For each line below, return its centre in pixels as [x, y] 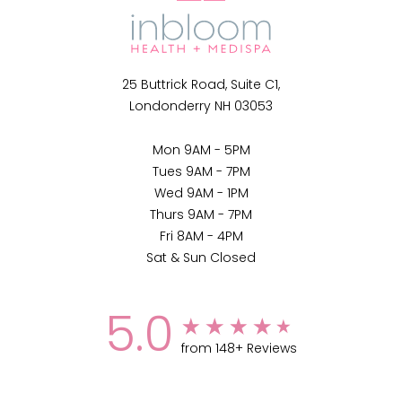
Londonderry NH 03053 [201, 108]
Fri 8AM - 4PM [201, 238]
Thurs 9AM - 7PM [201, 216]
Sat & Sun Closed [201, 259]
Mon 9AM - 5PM [201, 152]
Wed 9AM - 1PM [201, 195]
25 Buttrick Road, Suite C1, [201, 86]
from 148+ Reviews [239, 350]
